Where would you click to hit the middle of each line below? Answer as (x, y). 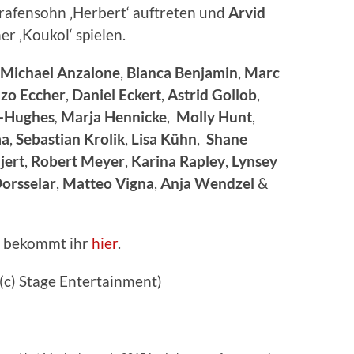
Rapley (202, 160)
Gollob (234, 94)
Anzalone (88, 72)
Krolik (104, 138)
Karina (154, 160)
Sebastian (48, 138)
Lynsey (254, 160)
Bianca (149, 72)
